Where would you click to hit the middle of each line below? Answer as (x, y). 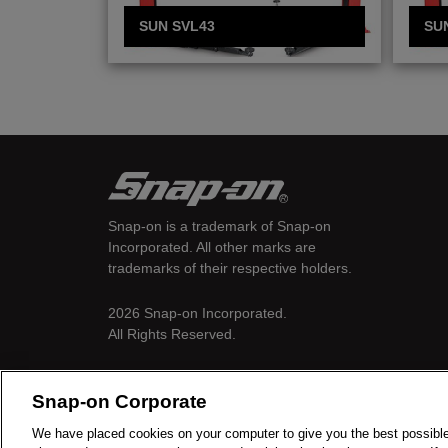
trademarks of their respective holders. (230, 268)
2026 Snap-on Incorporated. (197, 312)
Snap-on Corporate (119, 401)
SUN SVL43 (177, 26)
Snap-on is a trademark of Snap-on (219, 226)
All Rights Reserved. (172, 333)
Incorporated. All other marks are (212, 247)
